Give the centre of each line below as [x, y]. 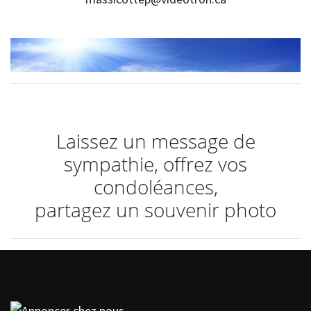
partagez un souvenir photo [155, 209]
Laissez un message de [155, 141]
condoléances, [155, 186]
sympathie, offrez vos [155, 163]
